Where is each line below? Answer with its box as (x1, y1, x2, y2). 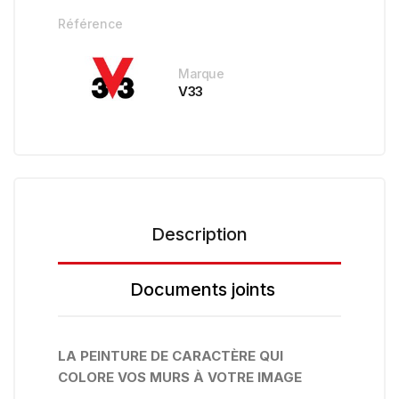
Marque (178, 65, 224, 81)
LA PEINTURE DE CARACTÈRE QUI (58, 347, 283, 365)
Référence (58, 16, 123, 32)
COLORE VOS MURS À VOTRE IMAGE (58, 369, 302, 387)
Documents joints (129, 279, 275, 301)
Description (151, 224, 248, 246)
